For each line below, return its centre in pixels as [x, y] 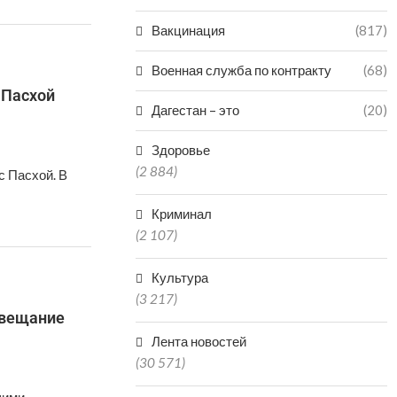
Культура [180, 277]
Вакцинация [189, 30]
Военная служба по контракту [242, 70]
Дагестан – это [196, 110]
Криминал [182, 214]
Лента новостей [199, 341]
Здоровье [181, 150]
